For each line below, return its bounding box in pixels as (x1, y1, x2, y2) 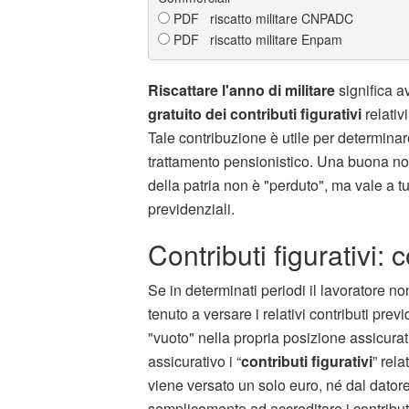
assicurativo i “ (148, 350, 241, 372)
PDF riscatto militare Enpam (170, 29, 342, 48)
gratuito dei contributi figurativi (148, 102, 362, 124)
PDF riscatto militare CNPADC (170, 8, 353, 27)
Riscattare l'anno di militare (148, 79, 335, 100)
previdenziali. (148, 197, 235, 219)
